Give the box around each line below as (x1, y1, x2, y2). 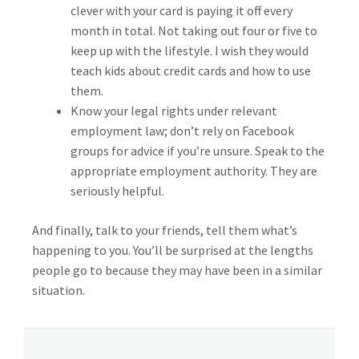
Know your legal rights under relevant (71, 103, 277, 119)
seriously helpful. (71, 183, 164, 199)
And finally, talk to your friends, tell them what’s (32, 222, 297, 238)
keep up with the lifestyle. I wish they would (71, 42, 309, 58)
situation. (32, 282, 85, 298)
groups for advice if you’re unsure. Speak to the (71, 143, 325, 159)
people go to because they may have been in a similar (32, 262, 322, 278)
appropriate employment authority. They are (71, 163, 317, 179)
